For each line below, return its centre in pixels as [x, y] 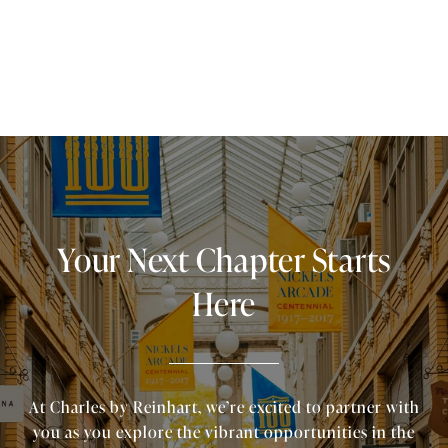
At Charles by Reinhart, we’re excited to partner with [224, 406]
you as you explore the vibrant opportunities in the [224, 431]
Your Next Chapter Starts [224, 258]
